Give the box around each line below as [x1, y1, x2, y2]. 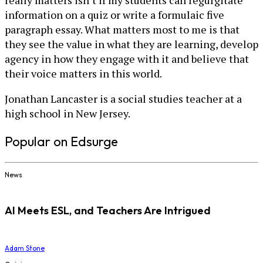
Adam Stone [5, 244, 45, 253]
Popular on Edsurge [5, 133, 118, 150]
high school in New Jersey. [5, 106, 130, 121]
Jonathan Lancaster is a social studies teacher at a [5, 92, 242, 106]
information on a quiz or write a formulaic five [5, 8, 224, 22]
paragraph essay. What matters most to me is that [5, 22, 240, 37]
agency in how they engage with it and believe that [5, 52, 249, 66]
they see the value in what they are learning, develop [5, 37, 258, 52]
